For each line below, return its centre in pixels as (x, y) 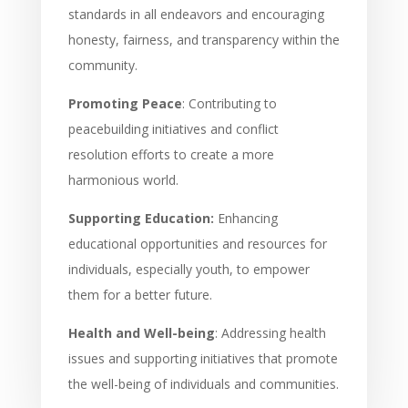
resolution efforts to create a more (171, 154)
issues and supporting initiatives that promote (203, 358)
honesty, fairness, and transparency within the (204, 39)
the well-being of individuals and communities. (203, 383)
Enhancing (245, 218)
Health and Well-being (141, 332)
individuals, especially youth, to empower (189, 269)
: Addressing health (270, 332)
